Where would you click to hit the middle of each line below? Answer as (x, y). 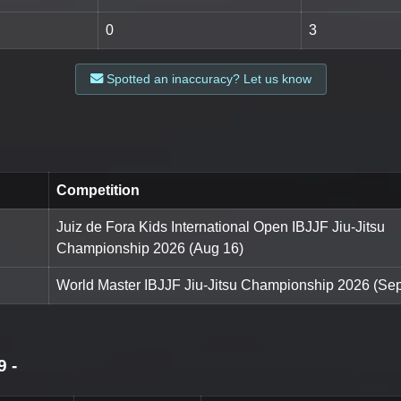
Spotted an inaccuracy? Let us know (207, 78)
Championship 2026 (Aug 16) (150, 248)
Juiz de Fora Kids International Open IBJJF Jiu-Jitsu (221, 226)
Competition (98, 190)
